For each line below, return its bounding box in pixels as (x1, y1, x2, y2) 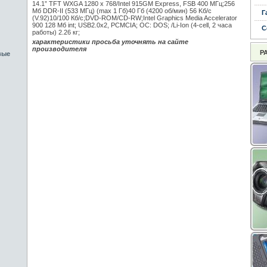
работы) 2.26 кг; (32, 29, 80, 36)
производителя (32, 45, 86, 52)
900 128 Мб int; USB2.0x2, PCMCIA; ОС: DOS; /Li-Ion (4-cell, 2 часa (32, 21, 232, 29)
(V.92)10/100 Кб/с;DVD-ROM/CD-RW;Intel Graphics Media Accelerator (32, 14, 237, 21)
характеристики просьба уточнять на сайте (32, 38, 188, 45)
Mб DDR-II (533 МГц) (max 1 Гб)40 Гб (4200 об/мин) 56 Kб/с (32, 7, 212, 14)
